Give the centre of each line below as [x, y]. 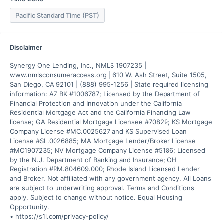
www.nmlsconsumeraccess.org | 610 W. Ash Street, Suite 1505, [108, 75]
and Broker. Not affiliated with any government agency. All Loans [111, 178]
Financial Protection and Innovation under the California [96, 103]
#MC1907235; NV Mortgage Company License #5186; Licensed [108, 150]
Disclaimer [26, 47]
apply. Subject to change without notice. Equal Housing [96, 197]
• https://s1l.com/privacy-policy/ [59, 216]
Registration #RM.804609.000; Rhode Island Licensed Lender [105, 169]
